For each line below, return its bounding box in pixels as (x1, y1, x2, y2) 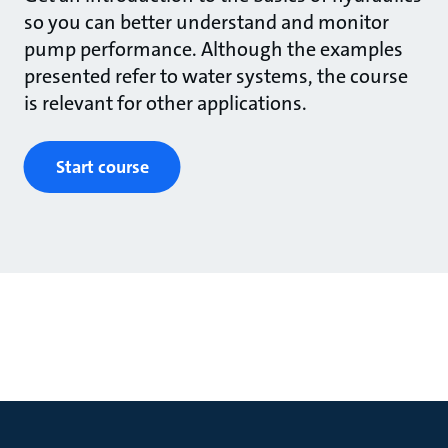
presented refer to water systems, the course (23, 63, 408, 90)
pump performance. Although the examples (23, 36, 403, 63)
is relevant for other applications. (23, 90, 307, 117)
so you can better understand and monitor (23, 9, 389, 36)
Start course (55, 155, 149, 180)
